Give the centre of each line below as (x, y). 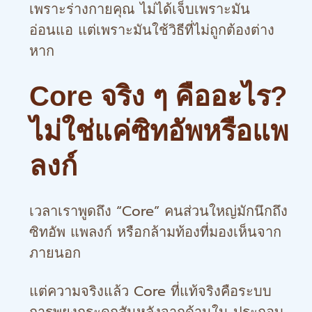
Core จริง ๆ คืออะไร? (158, 96)
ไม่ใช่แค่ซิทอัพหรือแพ (159, 131)
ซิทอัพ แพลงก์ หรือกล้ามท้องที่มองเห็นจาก (155, 232)
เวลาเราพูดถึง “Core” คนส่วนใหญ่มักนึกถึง (158, 211)
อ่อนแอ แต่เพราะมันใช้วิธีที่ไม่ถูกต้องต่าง (152, 30)
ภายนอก (55, 253)
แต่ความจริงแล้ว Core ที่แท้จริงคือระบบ (150, 291)
